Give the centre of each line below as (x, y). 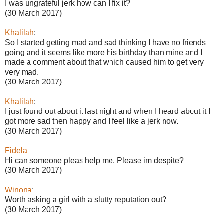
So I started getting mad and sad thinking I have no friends (105, 42)
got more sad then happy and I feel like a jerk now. (92, 121)
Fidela (16, 151)
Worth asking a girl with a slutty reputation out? (86, 200)
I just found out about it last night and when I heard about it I (108, 111)
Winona (18, 190)
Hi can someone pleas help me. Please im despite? (94, 160)
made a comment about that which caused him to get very (104, 62)
